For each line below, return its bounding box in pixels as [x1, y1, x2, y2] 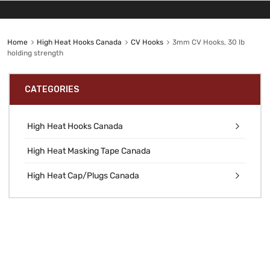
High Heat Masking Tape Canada [27, 145, 151, 156]
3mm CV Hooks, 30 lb [172, 37, 245, 46]
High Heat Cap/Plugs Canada [27, 170, 139, 181]
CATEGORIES [25, 84, 79, 95]
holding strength [7, 48, 63, 57]
